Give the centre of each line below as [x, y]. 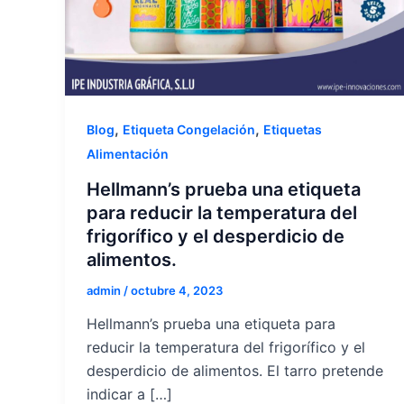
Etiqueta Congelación [189, 129]
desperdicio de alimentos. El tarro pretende [235, 371]
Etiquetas [293, 129]
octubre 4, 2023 [177, 290]
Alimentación [128, 153]
